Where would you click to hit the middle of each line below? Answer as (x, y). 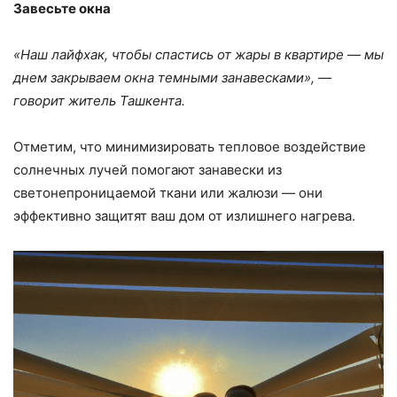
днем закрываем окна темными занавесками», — (172, 78)
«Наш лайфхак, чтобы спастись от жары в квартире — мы (198, 55)
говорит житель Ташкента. (99, 101)
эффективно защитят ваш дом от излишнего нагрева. (184, 216)
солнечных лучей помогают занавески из (148, 170)
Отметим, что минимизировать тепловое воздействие (190, 147)
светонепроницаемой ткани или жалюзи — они (168, 193)
